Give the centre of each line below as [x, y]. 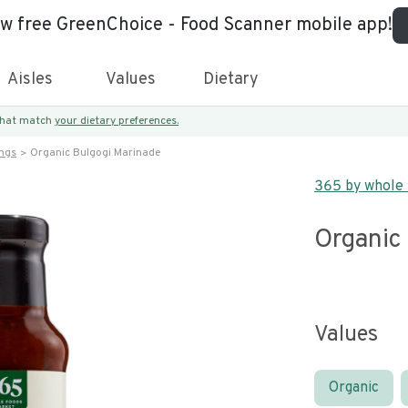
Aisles [30, 80]
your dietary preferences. [117, 121]
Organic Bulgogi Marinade [95, 153]
